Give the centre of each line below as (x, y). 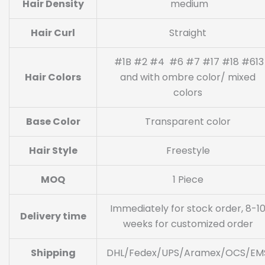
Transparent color (188, 121)
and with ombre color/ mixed (188, 77)
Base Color (53, 121)
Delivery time (53, 216)
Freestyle (188, 150)
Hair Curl (53, 33)
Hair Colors (53, 77)
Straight (188, 33)
